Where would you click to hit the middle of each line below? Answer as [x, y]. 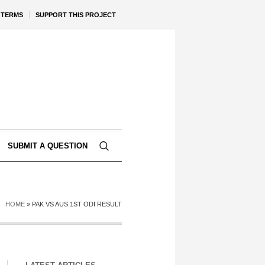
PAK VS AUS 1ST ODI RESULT [77, 204]
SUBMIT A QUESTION [47, 146]
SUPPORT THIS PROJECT [76, 15]
